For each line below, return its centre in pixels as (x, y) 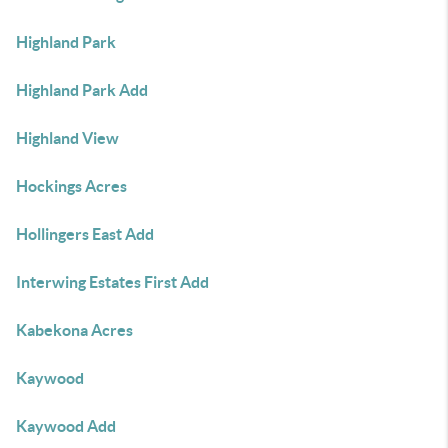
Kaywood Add (66, 426)
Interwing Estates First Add (112, 282)
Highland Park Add (82, 90)
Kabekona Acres (74, 330)
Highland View (67, 138)
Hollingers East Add (85, 234)
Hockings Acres (71, 186)
